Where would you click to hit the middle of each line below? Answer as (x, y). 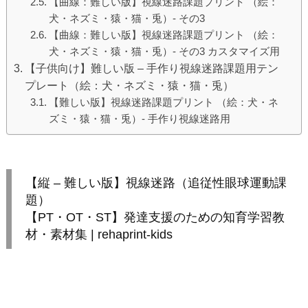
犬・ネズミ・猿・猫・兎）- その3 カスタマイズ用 (165, 52)
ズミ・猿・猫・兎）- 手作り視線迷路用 (140, 119)
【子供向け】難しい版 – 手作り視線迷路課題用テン (152, 69)
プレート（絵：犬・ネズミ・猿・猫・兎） (130, 86)
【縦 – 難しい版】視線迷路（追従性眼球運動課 (156, 183)
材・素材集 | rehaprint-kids (99, 235)
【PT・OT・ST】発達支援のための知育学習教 (155, 218)
